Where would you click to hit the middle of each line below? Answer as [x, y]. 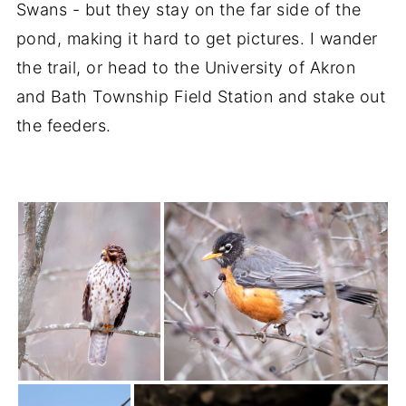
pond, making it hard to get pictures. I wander [197, 39]
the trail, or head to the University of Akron [186, 68]
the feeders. [63, 126]
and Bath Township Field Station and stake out [201, 97]
